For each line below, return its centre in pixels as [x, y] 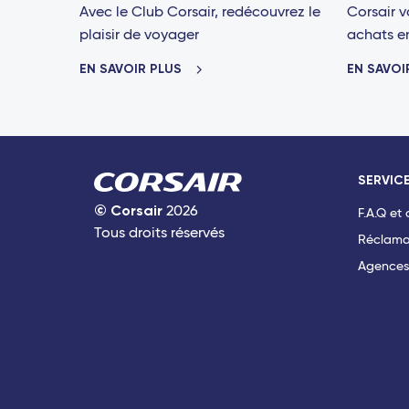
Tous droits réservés [159, 233]
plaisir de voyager [139, 35]
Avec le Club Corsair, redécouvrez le [200, 12]
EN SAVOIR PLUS [132, 68]
